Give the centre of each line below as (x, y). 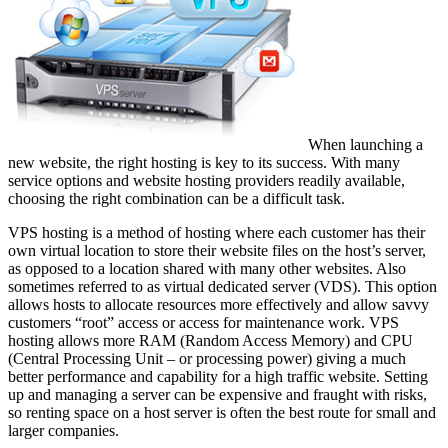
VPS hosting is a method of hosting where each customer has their (216, 232)
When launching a (365, 144)
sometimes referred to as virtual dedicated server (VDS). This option (222, 286)
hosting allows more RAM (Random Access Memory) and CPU (210, 340)
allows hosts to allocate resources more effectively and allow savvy (218, 304)
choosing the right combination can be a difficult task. (176, 198)
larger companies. (63, 430)
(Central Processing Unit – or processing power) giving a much (207, 358)
